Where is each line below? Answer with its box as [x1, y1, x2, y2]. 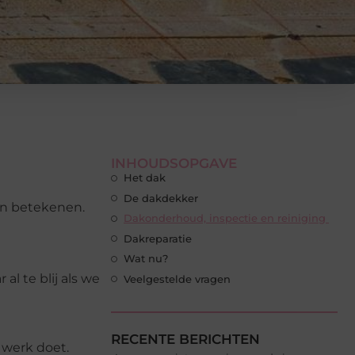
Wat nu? [124, 252, 168, 265]
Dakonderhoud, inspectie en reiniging [124, 212, 329, 225]
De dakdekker [124, 191, 201, 204]
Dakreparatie [124, 231, 192, 245]
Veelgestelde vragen [124, 272, 231, 285]
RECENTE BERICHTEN [111, 331, 260, 348]
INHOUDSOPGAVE [111, 155, 237, 172]
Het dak [124, 171, 169, 185]
